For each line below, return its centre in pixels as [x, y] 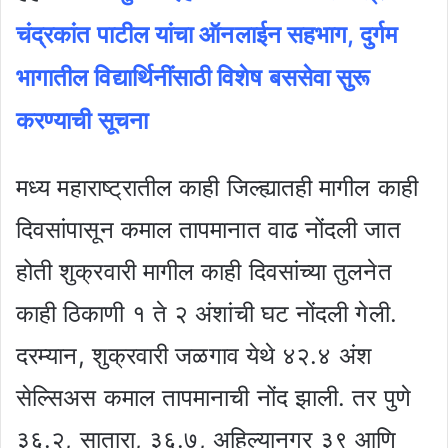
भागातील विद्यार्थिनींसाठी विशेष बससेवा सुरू [193, 77]
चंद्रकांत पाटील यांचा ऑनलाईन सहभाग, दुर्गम [206, 34]
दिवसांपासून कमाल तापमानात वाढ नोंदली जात [208, 229]
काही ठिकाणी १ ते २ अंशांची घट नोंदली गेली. [206, 313]
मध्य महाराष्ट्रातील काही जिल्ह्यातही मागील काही [217, 187]
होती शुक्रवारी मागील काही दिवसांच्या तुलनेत [204, 271]
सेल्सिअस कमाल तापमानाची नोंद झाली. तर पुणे [213, 397]
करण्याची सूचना [82, 120]
